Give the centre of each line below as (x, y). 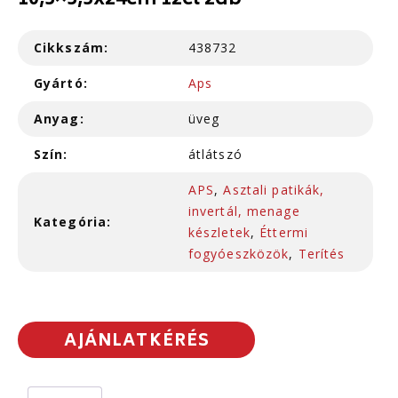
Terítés (322, 254)
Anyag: (59, 119)
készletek (219, 233)
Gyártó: (61, 84)
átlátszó (215, 155)
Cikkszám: (72, 48)
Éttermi (284, 233)
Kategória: (73, 222)
